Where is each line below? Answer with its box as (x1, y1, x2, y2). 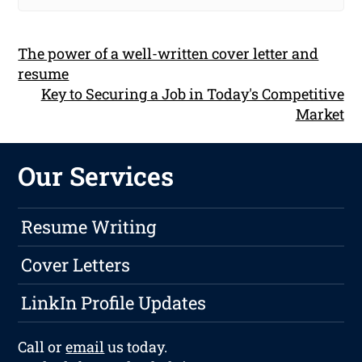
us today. (104, 337, 168, 357)
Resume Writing (21, 215, 157, 239)
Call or (18, 337, 66, 357)
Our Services (18, 158, 175, 194)
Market (295, 104, 344, 124)
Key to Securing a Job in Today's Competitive (40, 84, 344, 104)
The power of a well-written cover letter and (18, 44, 319, 64)
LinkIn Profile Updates (21, 291, 207, 315)
